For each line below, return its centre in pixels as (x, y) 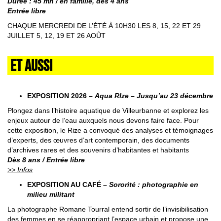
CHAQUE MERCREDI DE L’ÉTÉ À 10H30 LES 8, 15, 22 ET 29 (104, 26)
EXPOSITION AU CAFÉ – (68, 185)
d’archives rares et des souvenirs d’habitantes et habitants (98, 150)
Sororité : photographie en (154, 185)
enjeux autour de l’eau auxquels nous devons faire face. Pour (103, 121)
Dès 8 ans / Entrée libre (46, 160)
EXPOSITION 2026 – (61, 96)
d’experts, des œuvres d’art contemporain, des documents (98, 140)
